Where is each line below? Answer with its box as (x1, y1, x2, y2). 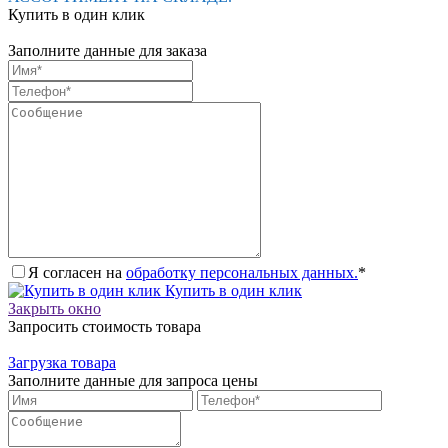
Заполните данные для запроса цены (8, 371, 258, 389)
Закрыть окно (8, 299, 101, 317)
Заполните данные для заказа (8, 41, 207, 59)
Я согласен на (28, 263, 126, 281)
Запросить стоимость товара (8, 317, 201, 335)
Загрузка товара (8, 353, 116, 371)
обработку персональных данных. (126, 263, 358, 281)
